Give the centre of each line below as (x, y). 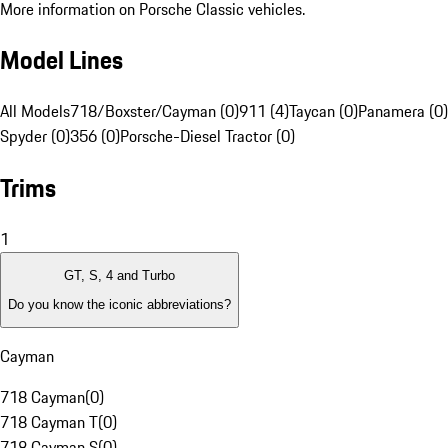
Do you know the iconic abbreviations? (119, 304)
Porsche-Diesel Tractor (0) (207, 136)
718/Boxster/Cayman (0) (154, 111)
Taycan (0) (323, 111)
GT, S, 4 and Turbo (119, 276)
